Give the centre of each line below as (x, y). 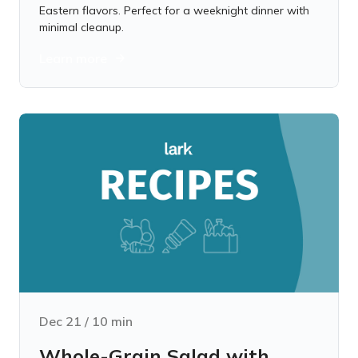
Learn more (73, 58)
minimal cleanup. (82, 27)
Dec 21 (60, 321)
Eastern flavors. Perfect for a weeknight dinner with (174, 10)
